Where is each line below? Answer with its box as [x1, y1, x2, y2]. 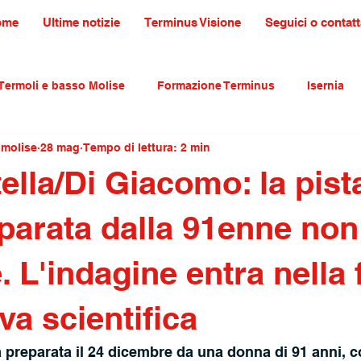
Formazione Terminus [157, 78, 275, 92]
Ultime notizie [42, 15, 120, 29]
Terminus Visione [143, 15, 241, 29]
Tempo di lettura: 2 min [83, 140, 210, 154]
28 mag [40, 140, 80, 154]
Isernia [307, 78, 344, 92]
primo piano [172, 143, 239, 156]
